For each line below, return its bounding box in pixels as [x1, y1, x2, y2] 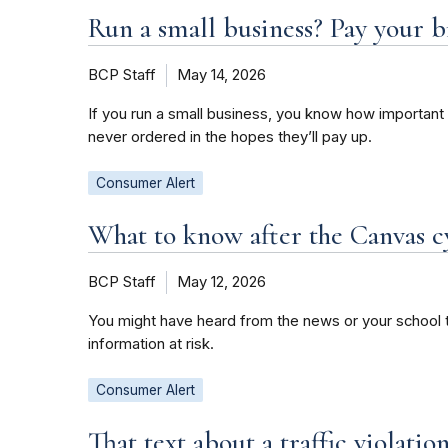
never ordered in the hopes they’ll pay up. [88, 128, 372, 147]
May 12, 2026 [177, 273, 266, 292]
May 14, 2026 [177, 66, 266, 85]
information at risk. [88, 335, 214, 354]
